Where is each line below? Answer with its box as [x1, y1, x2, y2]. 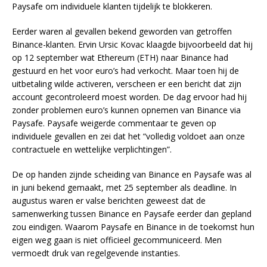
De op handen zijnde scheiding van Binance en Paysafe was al [12, 169, 252, 181]
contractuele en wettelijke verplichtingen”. [12, 144, 172, 156]
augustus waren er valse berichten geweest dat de [12, 195, 206, 207]
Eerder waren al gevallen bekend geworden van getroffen [12, 26, 232, 38]
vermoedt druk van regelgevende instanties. [12, 247, 180, 259]
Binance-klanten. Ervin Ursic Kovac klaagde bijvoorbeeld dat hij [12, 39, 253, 51]
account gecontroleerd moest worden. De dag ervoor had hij [12, 91, 247, 103]
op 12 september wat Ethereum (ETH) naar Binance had [12, 52, 228, 64]
